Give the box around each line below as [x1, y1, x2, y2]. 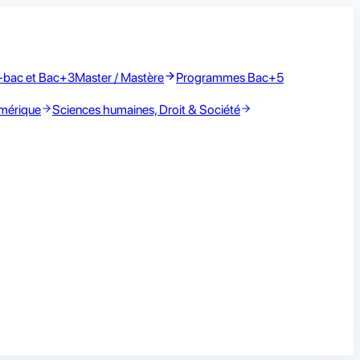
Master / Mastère [75, 70, 164, 85]
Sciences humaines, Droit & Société [52, 102, 240, 117]
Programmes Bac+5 [176, 70, 284, 85]
